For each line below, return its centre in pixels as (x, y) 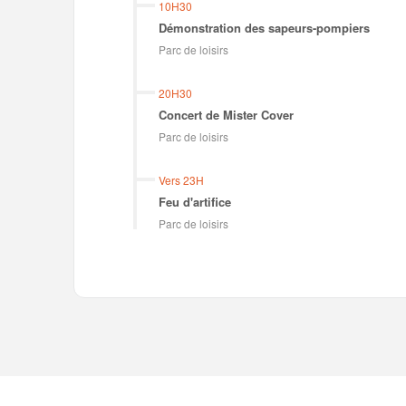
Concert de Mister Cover (226, 114)
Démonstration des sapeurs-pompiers (264, 27)
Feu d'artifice (194, 201)
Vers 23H (181, 179)
